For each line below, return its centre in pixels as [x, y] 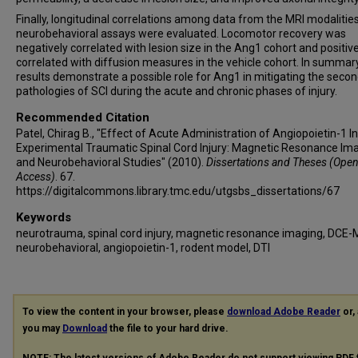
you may [42, 328]
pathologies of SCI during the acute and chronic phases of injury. [177, 91]
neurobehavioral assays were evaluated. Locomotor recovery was [181, 33]
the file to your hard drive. [168, 328]
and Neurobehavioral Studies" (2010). [111, 162]
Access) [36, 176]
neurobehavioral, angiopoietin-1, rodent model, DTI [143, 247]
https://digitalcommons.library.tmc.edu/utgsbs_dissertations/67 [178, 191]
